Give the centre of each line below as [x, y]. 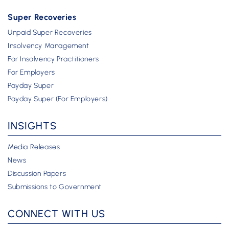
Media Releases [34, 147]
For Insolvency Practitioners [53, 59]
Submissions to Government [55, 187]
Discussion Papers [37, 174]
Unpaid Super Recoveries [50, 32]
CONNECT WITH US [56, 214]
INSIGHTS [32, 126]
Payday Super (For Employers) [58, 99]
